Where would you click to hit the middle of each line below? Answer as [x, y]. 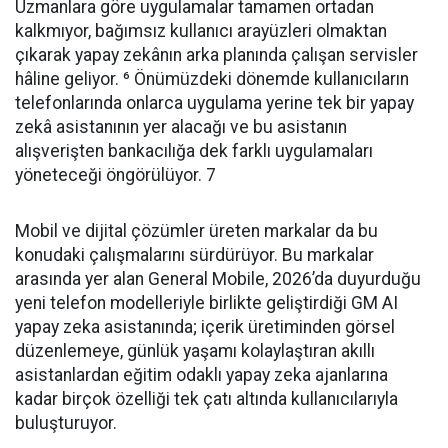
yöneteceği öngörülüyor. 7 [115, 175]
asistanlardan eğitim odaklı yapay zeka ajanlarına [201, 375]
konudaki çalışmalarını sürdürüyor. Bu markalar [194, 255]
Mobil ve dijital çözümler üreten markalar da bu [196, 231]
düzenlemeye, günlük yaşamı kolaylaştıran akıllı [195, 351]
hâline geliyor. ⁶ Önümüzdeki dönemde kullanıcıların [212, 79]
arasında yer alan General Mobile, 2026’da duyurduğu [218, 279]
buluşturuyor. [66, 423]
